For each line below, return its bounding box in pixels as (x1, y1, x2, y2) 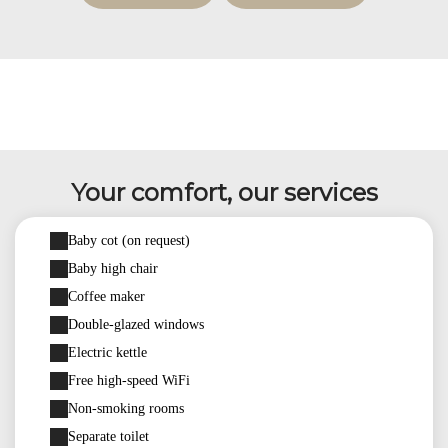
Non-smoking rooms (68, 401, 184, 416)
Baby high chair (68, 261, 158, 276)
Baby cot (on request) (68, 233, 190, 248)
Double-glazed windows (68, 317, 204, 332)
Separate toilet (68, 429, 149, 444)
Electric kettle (68, 345, 147, 360)
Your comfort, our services (70, 178, 378, 207)
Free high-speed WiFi (68, 373, 190, 388)
